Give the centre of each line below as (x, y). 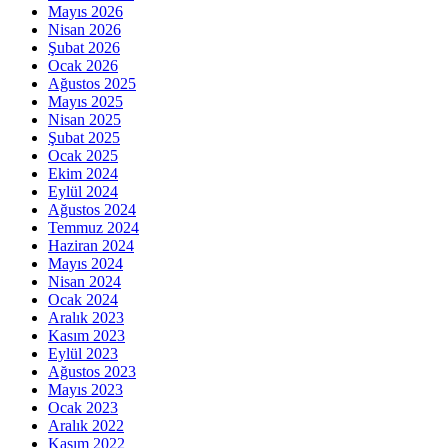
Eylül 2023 (83, 353)
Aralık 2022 (86, 425)
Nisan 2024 (84, 281)
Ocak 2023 (83, 407)
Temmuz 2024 (93, 227)
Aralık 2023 (86, 317)
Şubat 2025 (84, 137)
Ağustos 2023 (92, 371)
